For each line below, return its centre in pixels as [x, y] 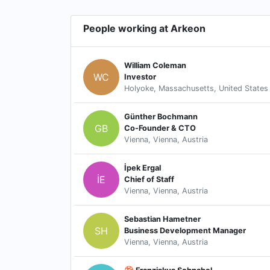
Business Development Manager [185, 231]
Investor [140, 77]
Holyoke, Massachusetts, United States [196, 89]
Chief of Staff [149, 180]
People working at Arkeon [144, 28]
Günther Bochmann [161, 117]
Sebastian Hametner [162, 219]
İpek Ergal [143, 168]
